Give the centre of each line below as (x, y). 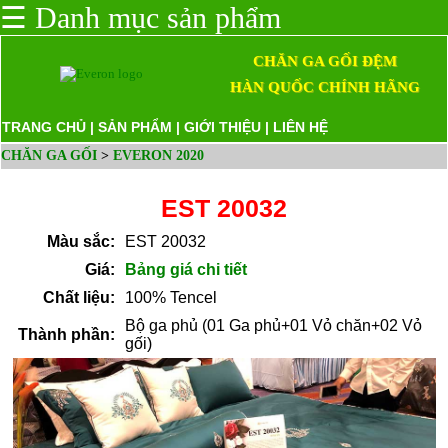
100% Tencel (170, 297)
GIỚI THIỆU (222, 127)
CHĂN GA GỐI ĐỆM (324, 61)
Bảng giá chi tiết (185, 269)
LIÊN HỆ (300, 127)
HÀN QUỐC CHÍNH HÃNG (324, 87)
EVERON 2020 (158, 155)
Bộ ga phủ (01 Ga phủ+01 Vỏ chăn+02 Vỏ (273, 325)
